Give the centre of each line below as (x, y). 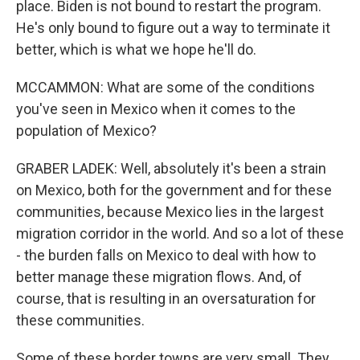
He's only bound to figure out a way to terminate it (173, 28)
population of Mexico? (86, 131)
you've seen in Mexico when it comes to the (156, 109)
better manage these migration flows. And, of (159, 277)
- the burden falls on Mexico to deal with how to (166, 255)
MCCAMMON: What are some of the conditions (166, 87)
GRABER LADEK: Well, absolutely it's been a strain (171, 168)
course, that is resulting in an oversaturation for (166, 299)
